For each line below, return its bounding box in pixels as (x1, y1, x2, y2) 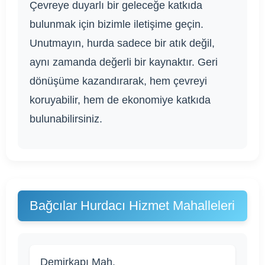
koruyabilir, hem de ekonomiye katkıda (30, 93, 211, 106)
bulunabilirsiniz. (30, 112, 102, 125)
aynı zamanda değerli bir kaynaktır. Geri (30, 56, 218, 68)
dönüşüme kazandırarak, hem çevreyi (30, 75, 207, 87)
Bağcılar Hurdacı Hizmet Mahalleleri (30, 198, 235, 213)
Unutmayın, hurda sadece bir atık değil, (30, 37, 215, 49)
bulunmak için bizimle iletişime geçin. (30, 18, 203, 30)
